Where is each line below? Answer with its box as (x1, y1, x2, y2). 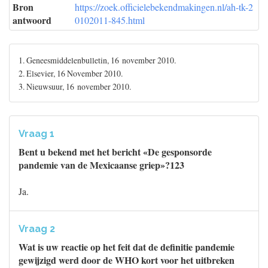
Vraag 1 (19, 128, 54, 139)
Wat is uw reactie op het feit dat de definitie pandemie (19, 240, 234, 254)
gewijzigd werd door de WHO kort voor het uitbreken (19, 253, 234, 267)
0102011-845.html (75, 14, 145, 26)
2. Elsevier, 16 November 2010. (19, 68, 123, 79)
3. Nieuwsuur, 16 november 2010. (19, 81, 131, 92)
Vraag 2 (19, 223, 55, 234)
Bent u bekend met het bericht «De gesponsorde (19, 145, 212, 159)
